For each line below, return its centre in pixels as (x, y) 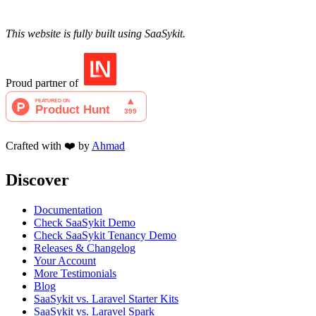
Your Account (65, 261)
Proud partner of (42, 83)
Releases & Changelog (85, 248)
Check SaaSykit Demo (85, 223)
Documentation (68, 210)
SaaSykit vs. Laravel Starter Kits (106, 299)
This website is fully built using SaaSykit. (96, 34)
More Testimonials (75, 274)
